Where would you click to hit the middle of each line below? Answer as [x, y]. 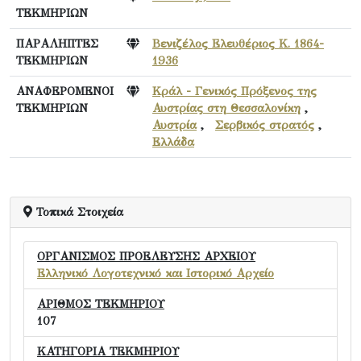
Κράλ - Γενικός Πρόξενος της [234, 91]
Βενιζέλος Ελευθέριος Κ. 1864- [238, 44]
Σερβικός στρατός [265, 125]
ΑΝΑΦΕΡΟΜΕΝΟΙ [65, 91]
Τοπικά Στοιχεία [78, 212]
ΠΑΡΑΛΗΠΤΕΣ [57, 44]
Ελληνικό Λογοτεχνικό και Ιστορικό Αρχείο [156, 273]
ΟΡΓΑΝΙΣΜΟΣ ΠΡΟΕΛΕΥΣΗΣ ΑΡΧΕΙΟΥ [146, 256]
